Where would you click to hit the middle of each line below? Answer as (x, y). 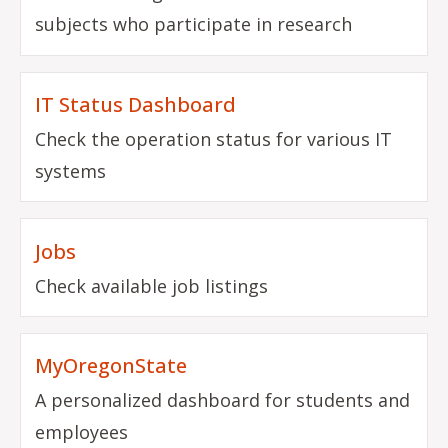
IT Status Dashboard (136, 104)
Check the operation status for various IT (214, 138)
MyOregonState (111, 366)
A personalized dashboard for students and (223, 400)
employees (82, 432)
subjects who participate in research (194, 24)
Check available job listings (152, 285)
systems (71, 170)
